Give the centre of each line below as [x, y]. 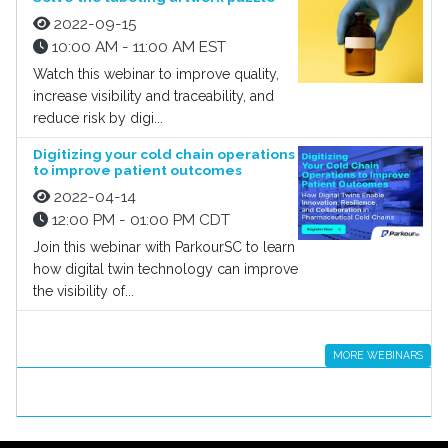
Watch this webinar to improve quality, [156, 74]
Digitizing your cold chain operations [164, 154]
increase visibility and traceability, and [153, 96]
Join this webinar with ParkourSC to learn [164, 247]
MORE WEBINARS [378, 355]
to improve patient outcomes [137, 170]
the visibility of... [83, 291]
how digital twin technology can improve [165, 269]
